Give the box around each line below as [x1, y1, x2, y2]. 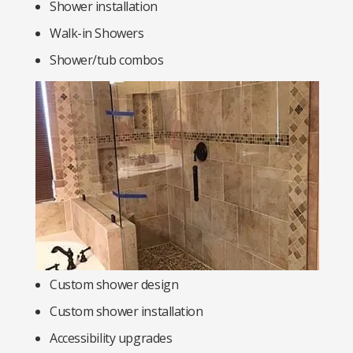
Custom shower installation [50, 303, 203, 320]
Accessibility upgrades [50, 329, 173, 347]
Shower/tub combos [50, 51, 164, 69]
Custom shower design [50, 276, 179, 293]
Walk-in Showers [50, 24, 144, 42]
